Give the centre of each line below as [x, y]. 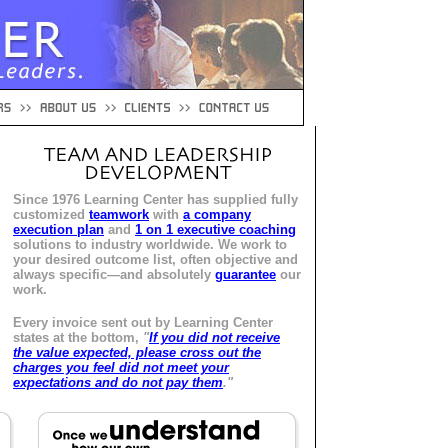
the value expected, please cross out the [137, 352]
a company [217, 214]
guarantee [245, 274]
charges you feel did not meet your [121, 367]
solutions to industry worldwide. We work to [150, 244]
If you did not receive [214, 337]
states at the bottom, [78, 337]
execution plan [58, 229]
